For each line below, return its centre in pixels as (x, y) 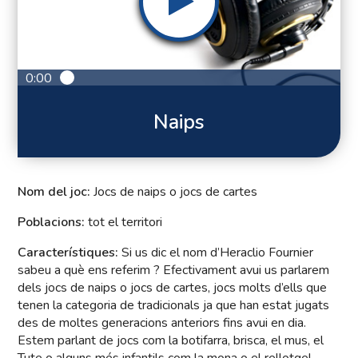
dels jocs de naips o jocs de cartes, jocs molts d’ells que (173, 288)
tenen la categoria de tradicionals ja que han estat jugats (174, 306)
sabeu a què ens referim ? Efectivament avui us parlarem (174, 270)
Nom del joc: (54, 192)
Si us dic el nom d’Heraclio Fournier (218, 253)
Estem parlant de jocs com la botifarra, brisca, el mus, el (171, 341)
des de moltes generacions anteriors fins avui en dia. (162, 323)
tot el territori (124, 223)
